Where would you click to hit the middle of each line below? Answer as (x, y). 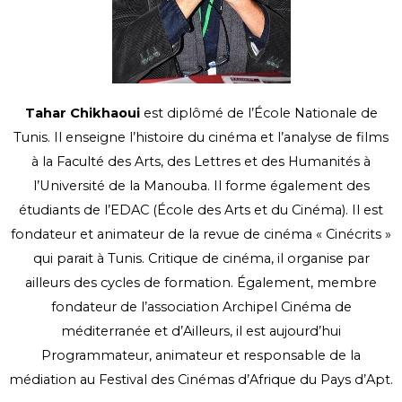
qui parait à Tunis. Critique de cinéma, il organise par (201, 259)
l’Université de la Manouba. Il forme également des (201, 186)
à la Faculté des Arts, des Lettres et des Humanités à (201, 162)
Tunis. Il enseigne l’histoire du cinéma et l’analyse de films (201, 138)
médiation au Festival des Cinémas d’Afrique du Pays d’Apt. (201, 380)
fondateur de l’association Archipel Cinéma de (201, 307)
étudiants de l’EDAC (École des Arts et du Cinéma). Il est (201, 210)
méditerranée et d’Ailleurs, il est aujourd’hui (201, 332)
